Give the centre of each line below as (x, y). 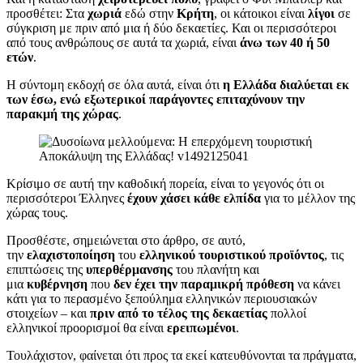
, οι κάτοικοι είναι (261, 14)
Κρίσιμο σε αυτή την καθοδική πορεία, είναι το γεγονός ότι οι (165, 184)
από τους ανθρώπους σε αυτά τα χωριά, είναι (123, 43)
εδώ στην (149, 14)
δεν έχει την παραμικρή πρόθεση (204, 284)
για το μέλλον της (308, 199)
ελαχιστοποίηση (71, 255)
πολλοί (287, 314)
